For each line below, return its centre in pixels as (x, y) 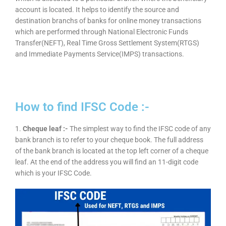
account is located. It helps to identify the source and (97, 10)
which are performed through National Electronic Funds (102, 32)
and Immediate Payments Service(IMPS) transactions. (100, 54)
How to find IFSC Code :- (82, 107)
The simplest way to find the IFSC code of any (139, 129)
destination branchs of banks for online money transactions (108, 21)
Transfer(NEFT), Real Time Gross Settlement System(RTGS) (107, 43)
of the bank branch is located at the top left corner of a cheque (112, 151)
